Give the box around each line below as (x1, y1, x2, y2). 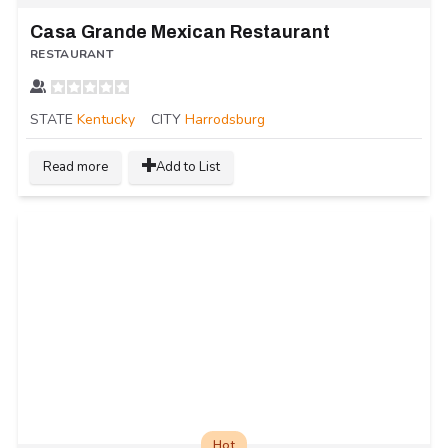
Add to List (156, 158, 220, 177)
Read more (43, 158, 108, 177)
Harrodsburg (185, 109, 265, 129)
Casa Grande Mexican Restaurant (30, 21, 330, 42)
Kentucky (77, 109, 135, 129)
